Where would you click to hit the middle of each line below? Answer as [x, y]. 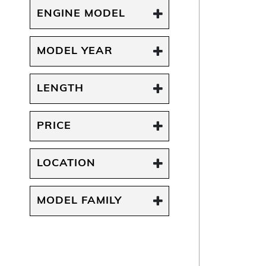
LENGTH [60, 89]
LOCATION [66, 164]
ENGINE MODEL [81, 14]
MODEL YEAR [75, 51]
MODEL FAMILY [79, 201]
